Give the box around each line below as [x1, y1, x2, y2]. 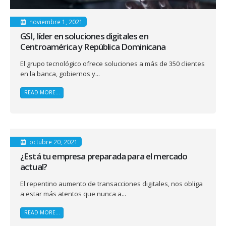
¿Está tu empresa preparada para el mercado [20, 150, 188, 162]
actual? [20, 160, 47, 173]
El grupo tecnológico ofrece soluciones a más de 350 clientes [20, 59, 205, 69]
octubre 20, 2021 [29, 137, 78, 146]
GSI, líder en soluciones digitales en [20, 30, 148, 42]
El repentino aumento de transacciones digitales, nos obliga [20, 179, 203, 188]
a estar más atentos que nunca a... [20, 189, 126, 198]
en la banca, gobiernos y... [20, 69, 100, 79]
